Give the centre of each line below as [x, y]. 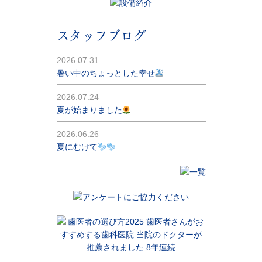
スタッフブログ [101, 35]
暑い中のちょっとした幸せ [106, 73]
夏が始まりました [89, 110]
